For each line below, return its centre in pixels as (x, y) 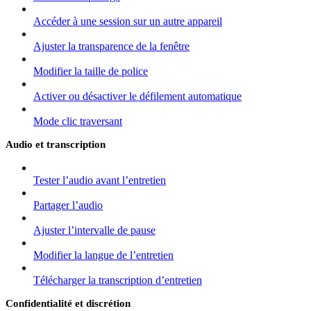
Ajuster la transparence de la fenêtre (111, 46)
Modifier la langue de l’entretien (103, 255)
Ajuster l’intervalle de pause (94, 230)
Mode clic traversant (78, 121)
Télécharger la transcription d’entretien (118, 280)
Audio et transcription (56, 144)
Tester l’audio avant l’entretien (100, 180)
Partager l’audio (68, 205)
